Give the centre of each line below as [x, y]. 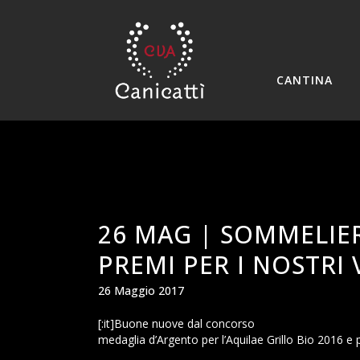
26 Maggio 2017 [141, 290]
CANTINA [305, 80]
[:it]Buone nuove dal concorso [178, 323]
